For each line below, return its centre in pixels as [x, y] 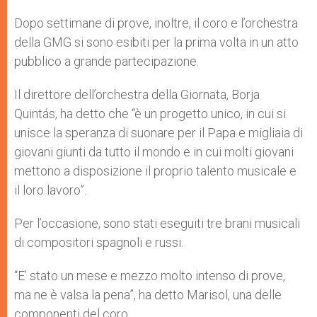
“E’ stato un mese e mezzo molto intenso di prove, [150, 276]
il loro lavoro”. [50, 190]
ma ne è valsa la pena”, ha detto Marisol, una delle [148, 295]
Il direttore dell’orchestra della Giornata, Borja [137, 94]
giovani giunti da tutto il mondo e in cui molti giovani [154, 152]
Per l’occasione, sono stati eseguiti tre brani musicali [157, 223]
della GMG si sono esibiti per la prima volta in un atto [156, 42]
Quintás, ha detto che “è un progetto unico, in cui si [150, 114]
